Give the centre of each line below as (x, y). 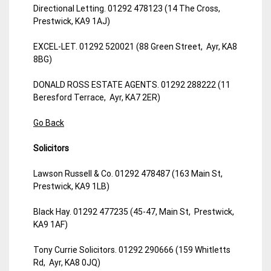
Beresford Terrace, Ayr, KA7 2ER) (97, 97)
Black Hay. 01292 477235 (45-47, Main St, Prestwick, (134, 211)
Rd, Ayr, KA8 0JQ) (67, 262)
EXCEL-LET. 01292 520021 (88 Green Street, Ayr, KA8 (135, 46)
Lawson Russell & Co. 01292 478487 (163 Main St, (129, 173)
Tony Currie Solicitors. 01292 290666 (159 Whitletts (132, 250)
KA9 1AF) (51, 224)
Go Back (49, 122)
